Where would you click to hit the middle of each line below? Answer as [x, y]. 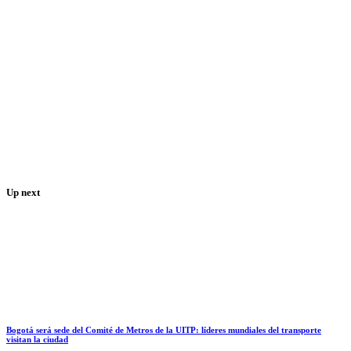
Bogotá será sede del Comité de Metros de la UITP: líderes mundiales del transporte [164, 330]
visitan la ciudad [37, 340]
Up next [23, 193]
